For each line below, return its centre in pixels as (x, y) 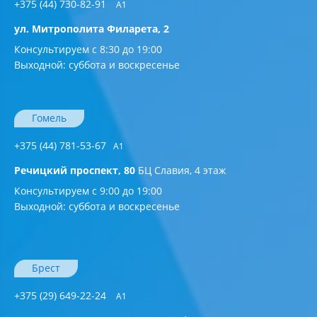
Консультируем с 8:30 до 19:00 (88, 50)
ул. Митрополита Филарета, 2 (92, 29)
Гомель (49, 118)
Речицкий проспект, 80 (75, 171)
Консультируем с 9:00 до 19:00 (88, 191)
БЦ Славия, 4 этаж (182, 171)
